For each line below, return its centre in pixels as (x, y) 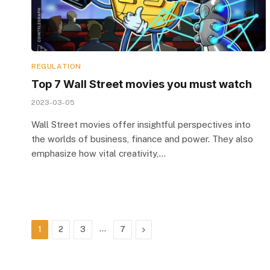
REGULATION (56, 66)
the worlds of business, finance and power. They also (142, 139)
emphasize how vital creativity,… (99, 153)
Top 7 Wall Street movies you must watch (142, 84)
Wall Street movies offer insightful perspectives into (141, 124)
